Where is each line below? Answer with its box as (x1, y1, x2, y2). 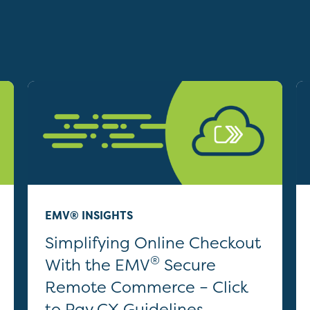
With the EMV (45, 254, 150, 275)
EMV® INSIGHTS (45, 208, 133, 223)
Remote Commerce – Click (45, 276, 248, 298)
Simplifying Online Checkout (45, 232, 261, 253)
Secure (160, 254, 216, 275)
